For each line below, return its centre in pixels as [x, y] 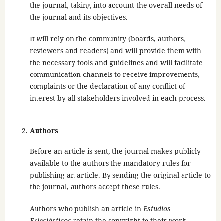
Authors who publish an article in [86, 209]
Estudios [157, 209]
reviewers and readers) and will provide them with [115, 51]
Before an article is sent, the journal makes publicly [115, 151]
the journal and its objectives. [78, 17]
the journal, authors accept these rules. [95, 187]
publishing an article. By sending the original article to [120, 175]
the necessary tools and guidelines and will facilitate [116, 63]
